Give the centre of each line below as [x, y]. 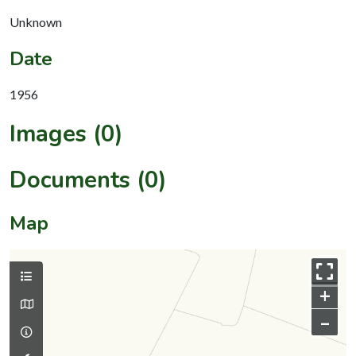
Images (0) [66, 133]
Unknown [36, 21]
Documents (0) [88, 180]
